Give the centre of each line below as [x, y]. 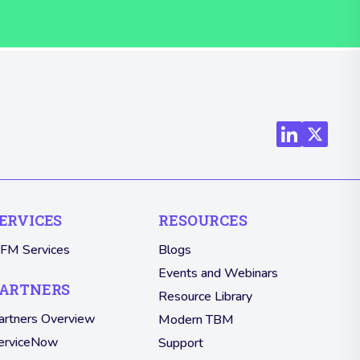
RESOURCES [203, 221]
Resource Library [206, 297]
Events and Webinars [219, 274]
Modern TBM [196, 320]
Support [181, 344]
